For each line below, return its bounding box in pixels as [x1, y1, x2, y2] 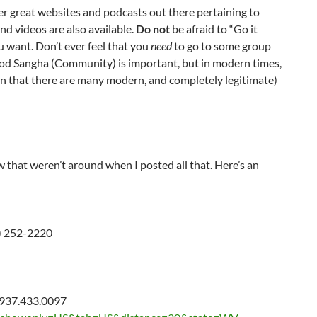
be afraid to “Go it [170, 22, 258, 35]
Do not [136, 22, 170, 35]
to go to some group [172, 39, 271, 52]
